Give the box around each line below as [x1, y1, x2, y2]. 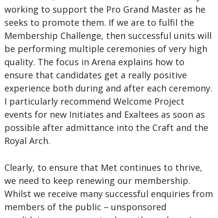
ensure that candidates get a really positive [4, 69, 187, 81]
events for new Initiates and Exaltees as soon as [4, 109, 205, 120]
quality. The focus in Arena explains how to [4, 56, 184, 68]
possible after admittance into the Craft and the [4, 122, 208, 133]
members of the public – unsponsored [4, 201, 166, 213]
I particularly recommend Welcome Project [4, 95, 184, 107]
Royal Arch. [4, 135, 50, 146]
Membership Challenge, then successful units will [4, 30, 212, 41]
